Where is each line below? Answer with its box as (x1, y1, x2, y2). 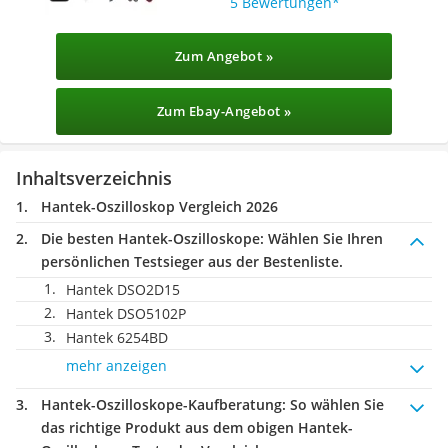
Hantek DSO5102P (66, 304, 186, 323)
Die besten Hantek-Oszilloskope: (41, 229, 264, 248)
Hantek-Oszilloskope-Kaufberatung (41, 395, 282, 414)
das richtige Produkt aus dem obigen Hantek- (41, 418, 353, 437)
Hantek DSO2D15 (66, 280, 180, 299)
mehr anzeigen (66, 356, 167, 375)
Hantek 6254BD (66, 328, 168, 347)
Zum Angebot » (174, 47, 274, 65)
